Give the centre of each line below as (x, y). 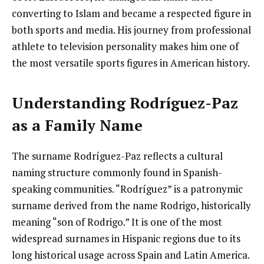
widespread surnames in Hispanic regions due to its (126, 238)
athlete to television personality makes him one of (125, 47)
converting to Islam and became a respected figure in (131, 14)
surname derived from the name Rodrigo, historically (131, 205)
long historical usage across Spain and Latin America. (131, 255)
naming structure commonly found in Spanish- (117, 172)
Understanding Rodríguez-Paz (125, 103)
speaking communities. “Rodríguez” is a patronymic (127, 189)
